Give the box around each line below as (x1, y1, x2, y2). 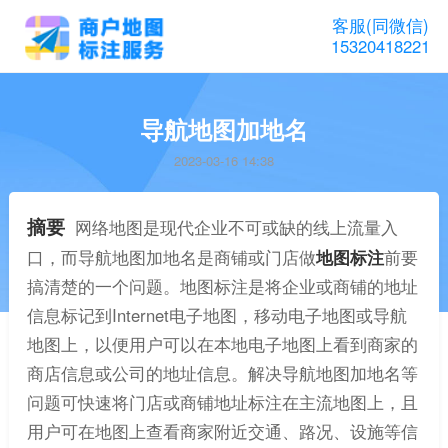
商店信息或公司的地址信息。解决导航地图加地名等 (26, 361, 418, 386)
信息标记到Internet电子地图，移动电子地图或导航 (26, 303, 407, 328)
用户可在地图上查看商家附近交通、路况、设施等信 (26, 419, 418, 444)
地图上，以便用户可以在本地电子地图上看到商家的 (26, 332, 418, 357)
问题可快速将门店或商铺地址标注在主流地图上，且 (26, 390, 418, 415)
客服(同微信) (332, 12, 430, 37)
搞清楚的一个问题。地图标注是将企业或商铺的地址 (26, 274, 418, 299)
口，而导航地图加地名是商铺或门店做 (26, 245, 316, 270)
